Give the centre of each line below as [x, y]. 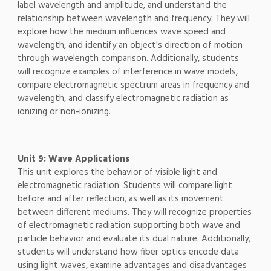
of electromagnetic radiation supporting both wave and [129, 226]
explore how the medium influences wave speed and [121, 32]
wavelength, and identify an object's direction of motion [130, 46]
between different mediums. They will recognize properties [134, 213]
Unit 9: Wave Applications [73, 159]
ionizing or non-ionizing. [64, 112]
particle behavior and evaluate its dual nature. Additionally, [134, 239]
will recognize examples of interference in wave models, [127, 72]
